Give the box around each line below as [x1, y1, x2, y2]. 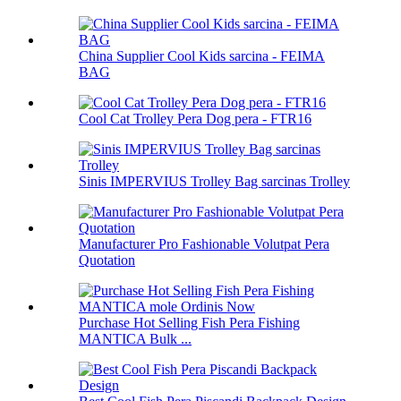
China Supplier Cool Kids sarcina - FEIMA [79, 48, 325, 64]
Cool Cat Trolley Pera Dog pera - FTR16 [79, 111, 311, 127]
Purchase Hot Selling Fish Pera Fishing [79, 315, 300, 331]
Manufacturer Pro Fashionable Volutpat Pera [79, 236, 329, 252]
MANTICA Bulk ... [79, 331, 192, 347]
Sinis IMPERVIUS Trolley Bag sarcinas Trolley [79, 174, 350, 190]
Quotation [79, 252, 135, 269]
